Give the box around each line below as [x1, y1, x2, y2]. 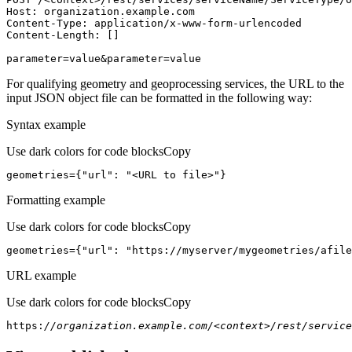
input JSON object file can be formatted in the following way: [6, 91, 312, 105]
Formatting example [6, 193, 105, 207]
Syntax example [6, 118, 86, 132]
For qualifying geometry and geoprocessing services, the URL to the [6, 77, 344, 91]
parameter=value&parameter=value [6, 53, 201, 65]
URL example [6, 269, 76, 283]
